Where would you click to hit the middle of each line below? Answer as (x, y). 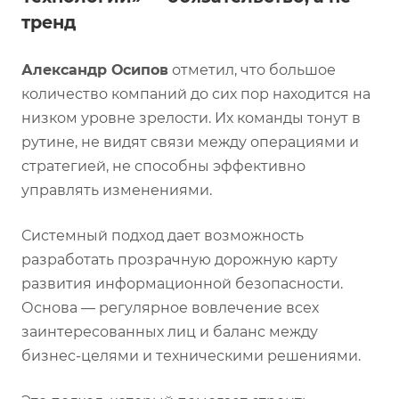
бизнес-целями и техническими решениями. (191, 355)
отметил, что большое (252, 69)
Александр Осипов (95, 69)
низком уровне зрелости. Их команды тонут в (191, 118)
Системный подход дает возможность (163, 235)
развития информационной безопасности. (182, 283)
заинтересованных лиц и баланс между (170, 331)
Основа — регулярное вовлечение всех (170, 307)
